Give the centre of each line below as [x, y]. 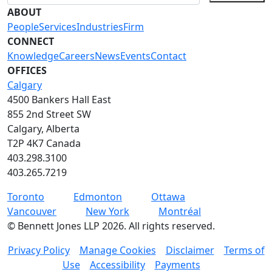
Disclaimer [190, 250]
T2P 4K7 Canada [44, 144]
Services [58, 27]
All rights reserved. [172, 226]
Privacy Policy [39, 250]
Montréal [180, 212]
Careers [77, 56]
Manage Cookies [117, 250]
